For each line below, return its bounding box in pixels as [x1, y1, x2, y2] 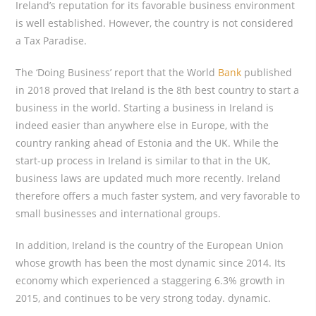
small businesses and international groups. [16, 206, 221, 220]
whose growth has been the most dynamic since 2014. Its [16, 255, 286, 269]
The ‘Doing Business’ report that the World [16, 65, 219, 79]
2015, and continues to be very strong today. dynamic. [16, 291, 272, 305]
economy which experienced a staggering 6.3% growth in [16, 273, 286, 287]
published [241, 65, 293, 79]
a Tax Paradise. [16, 33, 87, 47]
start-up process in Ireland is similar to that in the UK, [16, 153, 271, 167]
